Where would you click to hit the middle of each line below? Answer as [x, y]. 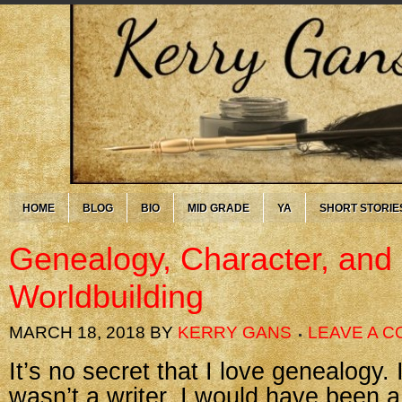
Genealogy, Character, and [201, 259]
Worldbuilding [106, 297]
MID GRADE [218, 208]
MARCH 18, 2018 [77, 332]
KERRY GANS [235, 332]
